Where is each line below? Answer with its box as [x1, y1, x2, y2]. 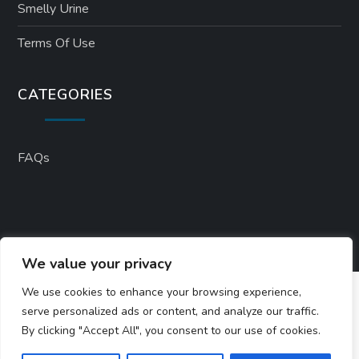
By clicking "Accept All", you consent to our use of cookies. [22, 323, 321, 338]
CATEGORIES [18, 85, 113, 105]
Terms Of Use [18, 34, 96, 53]
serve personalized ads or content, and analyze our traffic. [22, 304, 319, 319]
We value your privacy [22, 254, 171, 273]
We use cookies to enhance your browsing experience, [22, 284, 301, 300]
